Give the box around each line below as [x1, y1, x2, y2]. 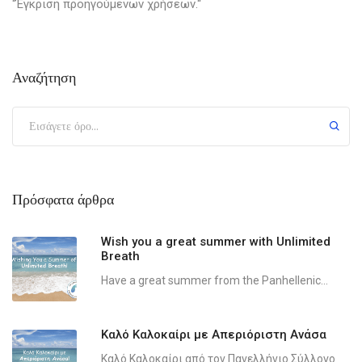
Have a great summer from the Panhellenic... [101, 273, 328, 287]
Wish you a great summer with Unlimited [101, 234, 330, 249]
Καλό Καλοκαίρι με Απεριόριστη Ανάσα [101, 326, 326, 342]
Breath [101, 248, 140, 263]
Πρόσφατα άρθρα [12, 188, 114, 209]
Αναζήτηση [12, 66, 76, 87]
